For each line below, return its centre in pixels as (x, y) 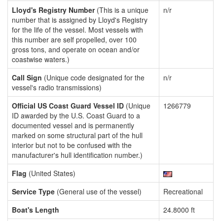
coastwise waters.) (41, 59)
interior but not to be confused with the (72, 145)
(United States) (51, 173)
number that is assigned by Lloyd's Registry (80, 20)
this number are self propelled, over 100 (74, 39)
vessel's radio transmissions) (57, 87)
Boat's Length (36, 210)
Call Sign (27, 77)
